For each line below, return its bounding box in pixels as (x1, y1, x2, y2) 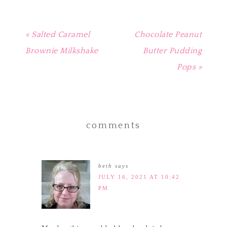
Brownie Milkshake (25, 46, 98, 55)
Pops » (177, 62, 202, 71)
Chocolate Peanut (134, 29, 202, 39)
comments (86, 120, 141, 131)
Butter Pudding (143, 46, 202, 55)
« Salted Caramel (25, 29, 90, 39)
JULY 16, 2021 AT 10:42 (98, 173, 180, 180)
